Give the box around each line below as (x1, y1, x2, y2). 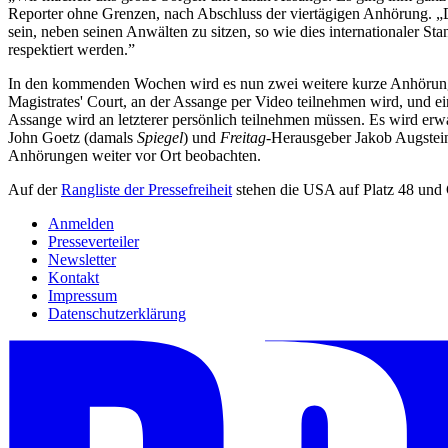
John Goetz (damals (8, 129, 137, 147)
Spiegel (137, 129, 183, 147)
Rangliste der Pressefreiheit (61, 181, 232, 199)
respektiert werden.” (8, 41, 135, 59)
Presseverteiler (48, 233, 139, 251)
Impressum (48, 287, 117, 305)
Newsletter (48, 251, 116, 269)
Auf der (8, 181, 61, 199)
